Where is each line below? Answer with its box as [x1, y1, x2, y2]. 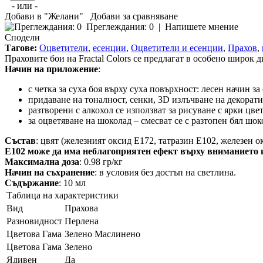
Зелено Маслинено [65, 229, 140, 240]
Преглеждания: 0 [86, 22, 154, 32]
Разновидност [6, 216, 62, 227]
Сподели [5, 32, 40, 43]
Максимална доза [5, 157, 79, 167]
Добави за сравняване [90, 11, 178, 22]
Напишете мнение [165, 22, 238, 32]
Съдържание [5, 178, 59, 188]
